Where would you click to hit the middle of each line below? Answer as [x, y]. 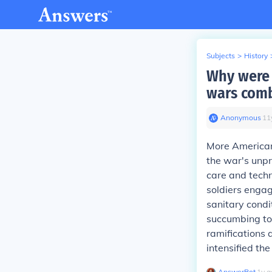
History [256, 56]
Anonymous [241, 117]
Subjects [221, 56]
